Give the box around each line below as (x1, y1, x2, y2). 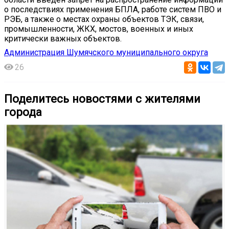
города (4, 105, 42, 119)
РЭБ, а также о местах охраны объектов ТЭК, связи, (4, 14, 204, 24)
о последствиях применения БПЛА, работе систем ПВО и (4, 4, 221, 14)
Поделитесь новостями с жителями (4, 91, 200, 105)
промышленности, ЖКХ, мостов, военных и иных (4, 24, 193, 34)
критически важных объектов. (4, 33, 122, 43)
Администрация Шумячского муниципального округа (4, 47, 208, 57)
